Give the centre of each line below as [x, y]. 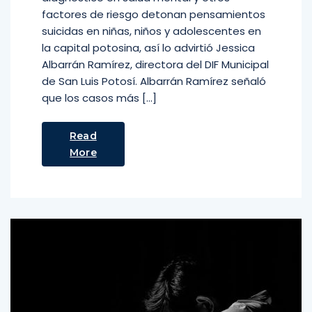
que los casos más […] [99, 98]
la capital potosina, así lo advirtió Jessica [148, 48]
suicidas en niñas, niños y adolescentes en [151, 31]
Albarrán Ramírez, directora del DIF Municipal [155, 64]
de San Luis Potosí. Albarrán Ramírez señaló [154, 81]
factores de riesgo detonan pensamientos [154, 14]
